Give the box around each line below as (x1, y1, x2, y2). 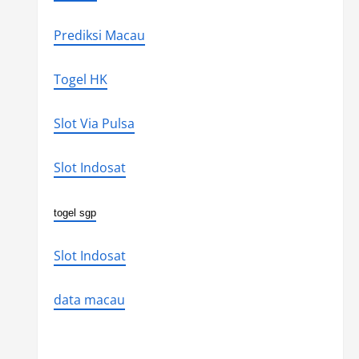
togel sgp (53, 207, 96, 219)
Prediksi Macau (53, 26, 145, 44)
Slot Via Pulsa (53, 115, 135, 132)
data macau (53, 291, 125, 309)
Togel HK (53, 71, 107, 88)
